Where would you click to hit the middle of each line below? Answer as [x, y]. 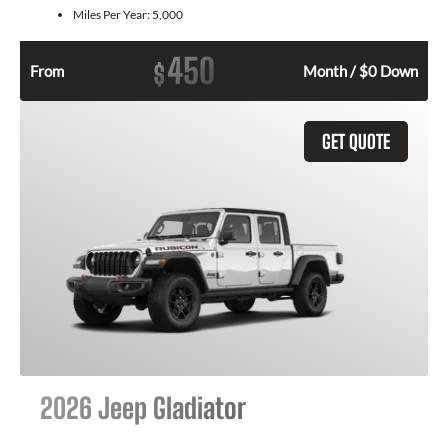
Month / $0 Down [360, 71]
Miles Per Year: [112, 15]
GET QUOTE [356, 142]
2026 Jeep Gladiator [143, 408]
